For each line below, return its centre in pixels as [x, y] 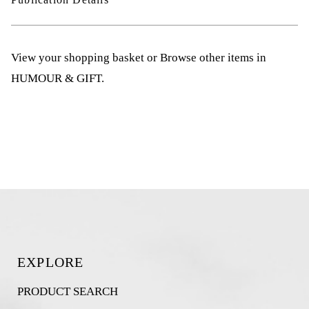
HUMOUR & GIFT [56, 79]
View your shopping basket [78, 58]
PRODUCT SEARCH [67, 291]
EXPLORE [50, 262]
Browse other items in [213, 58]
